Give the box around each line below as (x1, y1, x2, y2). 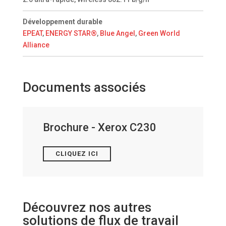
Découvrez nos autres (22, 200, 151, 215)
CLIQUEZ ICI (55, 150, 98, 158)
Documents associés (22, 80, 146, 95)
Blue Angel (99, 29, 135, 38)
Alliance (22, 41, 49, 49)
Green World (138, 29, 180, 38)
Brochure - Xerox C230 (42, 121, 156, 134)
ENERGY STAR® (45, 29, 97, 38)
